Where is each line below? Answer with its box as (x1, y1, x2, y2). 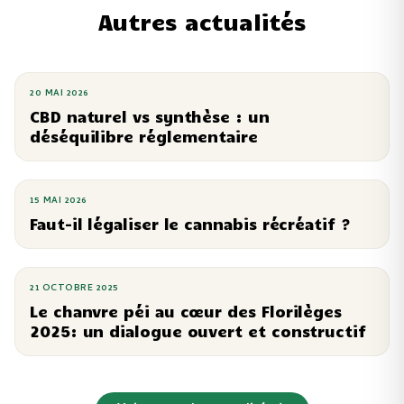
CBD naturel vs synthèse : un (30, 107, 270, 125)
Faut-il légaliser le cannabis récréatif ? (30, 215, 351, 233)
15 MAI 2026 (30, 194, 87, 208)
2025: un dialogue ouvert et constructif (30, 322, 366, 340)
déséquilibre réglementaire (30, 127, 258, 145)
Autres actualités (97, 7, 307, 35)
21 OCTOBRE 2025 (30, 281, 119, 296)
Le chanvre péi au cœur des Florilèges (30, 302, 343, 320)
